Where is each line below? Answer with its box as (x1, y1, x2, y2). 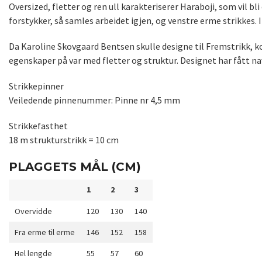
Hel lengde (15, 248, 52, 259)
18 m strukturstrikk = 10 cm (9, 134, 119, 146)
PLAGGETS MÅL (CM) (9, 160, 141, 174)
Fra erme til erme (15, 227, 75, 238)
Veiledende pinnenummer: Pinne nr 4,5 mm (9, 94, 180, 106)
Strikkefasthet (9, 120, 68, 132)
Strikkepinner (9, 80, 64, 92)
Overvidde (15, 206, 52, 217)
